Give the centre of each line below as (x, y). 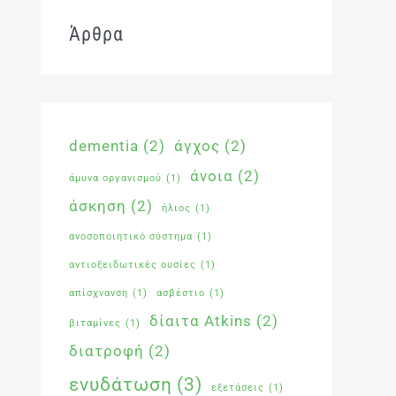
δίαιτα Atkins (201, 321)
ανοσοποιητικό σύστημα (131, 237)
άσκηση (98, 206)
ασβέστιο (181, 293)
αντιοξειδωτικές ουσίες (133, 265)
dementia (104, 146)
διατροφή (107, 351)
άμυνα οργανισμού (115, 179)
